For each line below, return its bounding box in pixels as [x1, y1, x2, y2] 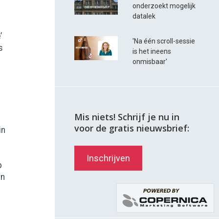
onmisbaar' [132, 57, 168, 66]
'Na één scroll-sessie [132, 37, 196, 45]
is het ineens [132, 47, 172, 55]
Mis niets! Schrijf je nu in [74, 111, 180, 123]
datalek [132, 12, 156, 20]
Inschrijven [87, 153, 131, 164]
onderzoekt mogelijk [132, 1, 196, 10]
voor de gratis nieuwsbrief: [74, 122, 190, 134]
